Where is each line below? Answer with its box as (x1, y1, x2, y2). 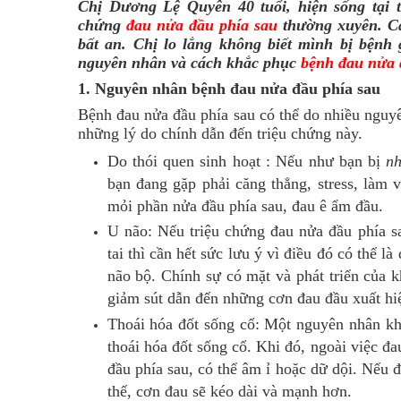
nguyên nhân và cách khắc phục (78, 54, 301, 72)
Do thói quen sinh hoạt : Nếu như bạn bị (107, 152, 387, 170)
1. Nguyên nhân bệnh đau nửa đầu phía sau (78, 80, 380, 98)
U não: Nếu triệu (107, 222, 226, 241)
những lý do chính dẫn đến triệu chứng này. (78, 124, 363, 142)
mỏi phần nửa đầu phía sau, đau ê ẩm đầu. (107, 197, 383, 215)
